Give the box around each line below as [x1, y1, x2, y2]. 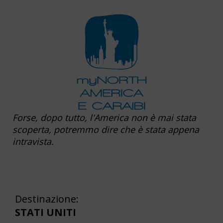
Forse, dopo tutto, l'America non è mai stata [12, 111, 196, 123]
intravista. [12, 135, 54, 147]
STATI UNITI [15, 205, 76, 219]
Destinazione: [15, 192, 79, 206]
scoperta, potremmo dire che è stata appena [12, 123, 199, 135]
